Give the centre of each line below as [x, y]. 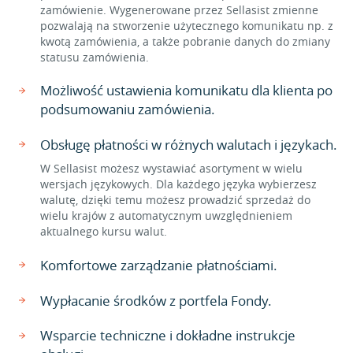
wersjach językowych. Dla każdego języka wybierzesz [178, 184]
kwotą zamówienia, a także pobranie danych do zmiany [185, 41]
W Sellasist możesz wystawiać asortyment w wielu [171, 168]
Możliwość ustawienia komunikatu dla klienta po [186, 90]
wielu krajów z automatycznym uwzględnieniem [166, 216]
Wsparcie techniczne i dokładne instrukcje [168, 335]
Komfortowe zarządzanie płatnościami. [159, 265]
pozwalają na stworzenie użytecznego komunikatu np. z [187, 26]
